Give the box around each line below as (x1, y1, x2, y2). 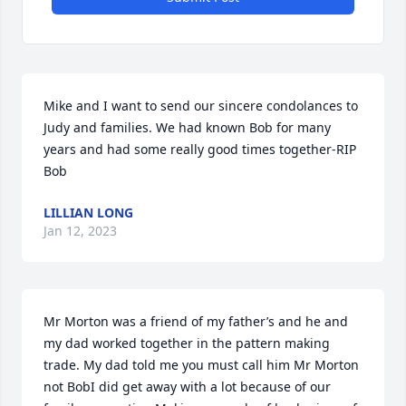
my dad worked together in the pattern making (43, 334, 330, 352)
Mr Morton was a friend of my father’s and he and (43, 313, 348, 330)
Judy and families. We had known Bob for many (43, 119, 331, 136)
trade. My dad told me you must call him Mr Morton (43, 356, 359, 373)
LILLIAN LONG (43, 204, 133, 221)
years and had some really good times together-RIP (43, 140, 356, 158)
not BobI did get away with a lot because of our (43, 378, 331, 395)
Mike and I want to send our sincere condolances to (43, 97, 358, 114)
